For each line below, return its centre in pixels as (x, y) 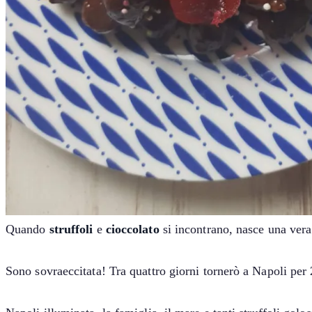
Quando (28, 229)
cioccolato (134, 229)
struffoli (73, 229)
